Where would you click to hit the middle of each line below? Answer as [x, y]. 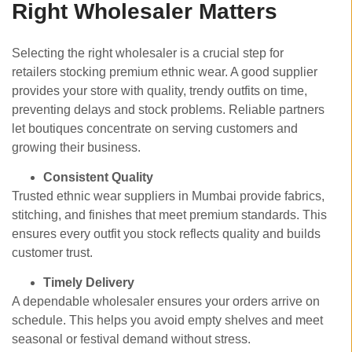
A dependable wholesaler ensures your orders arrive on [166, 302]
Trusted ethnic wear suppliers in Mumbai [124, 196]
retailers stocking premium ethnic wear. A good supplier [165, 71]
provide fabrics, [282, 196]
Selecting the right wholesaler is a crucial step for [148, 53]
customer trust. [54, 253]
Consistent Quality [98, 178]
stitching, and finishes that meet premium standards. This [169, 215]
